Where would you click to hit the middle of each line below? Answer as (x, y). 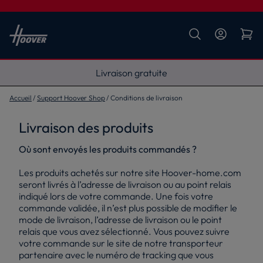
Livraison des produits (86, 127)
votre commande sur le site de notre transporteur (121, 243)
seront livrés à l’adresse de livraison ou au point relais (125, 184)
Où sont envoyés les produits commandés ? (109, 149)
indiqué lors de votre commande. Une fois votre (116, 196)
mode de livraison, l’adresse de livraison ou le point (120, 219)
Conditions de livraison (146, 97)
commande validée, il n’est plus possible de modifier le (128, 208)
